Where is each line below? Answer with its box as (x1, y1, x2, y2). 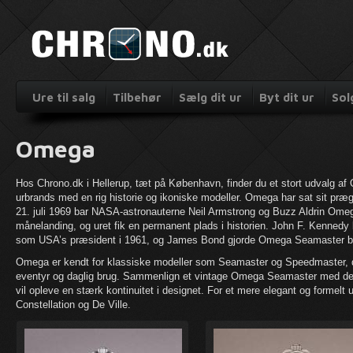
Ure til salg (32, 91, 95, 104)
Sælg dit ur (179, 91, 242, 104)
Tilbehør (113, 91, 162, 104)
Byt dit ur (259, 91, 314, 104)
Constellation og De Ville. (16, 299, 131, 310)
